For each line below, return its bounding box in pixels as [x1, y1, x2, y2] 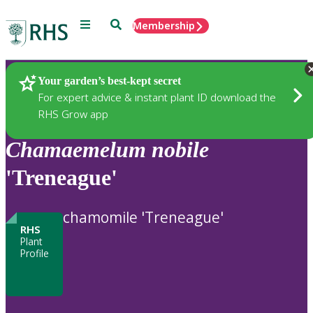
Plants [28, 73, 62, 90]
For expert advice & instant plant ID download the [38, 89, 276, 104]
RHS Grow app [38, 106, 108, 121]
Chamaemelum [6, 137, 146, 163]
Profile [20, 246, 49, 260]
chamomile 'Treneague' [63, 207, 224, 227]
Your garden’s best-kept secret [38, 74, 181, 87]
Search [110, 17, 143, 29]
